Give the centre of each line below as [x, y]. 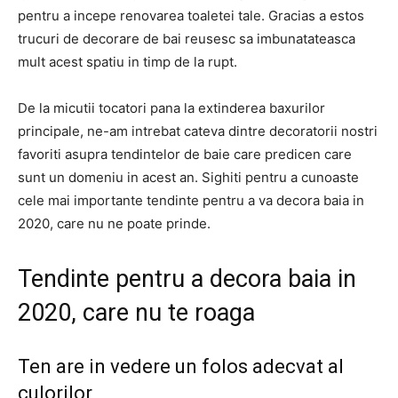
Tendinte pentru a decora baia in [187, 279]
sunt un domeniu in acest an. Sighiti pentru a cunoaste [188, 177]
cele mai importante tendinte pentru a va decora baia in [191, 200]
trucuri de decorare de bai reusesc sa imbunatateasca [187, 39]
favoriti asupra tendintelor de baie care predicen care [185, 154]
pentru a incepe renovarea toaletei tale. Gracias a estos [191, 16]
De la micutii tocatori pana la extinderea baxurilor [171, 108]
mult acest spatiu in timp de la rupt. [127, 62]
